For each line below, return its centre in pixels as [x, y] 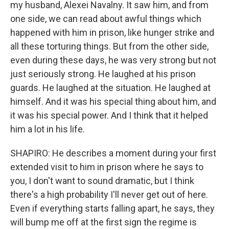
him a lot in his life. [48, 129]
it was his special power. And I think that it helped [109, 115]
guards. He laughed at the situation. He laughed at [110, 88]
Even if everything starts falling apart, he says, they [112, 208]
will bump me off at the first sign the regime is [104, 222]
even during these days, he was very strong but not [113, 60]
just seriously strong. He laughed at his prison [103, 74]
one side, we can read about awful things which [106, 19]
